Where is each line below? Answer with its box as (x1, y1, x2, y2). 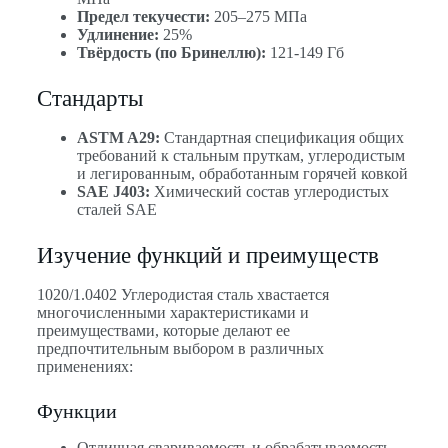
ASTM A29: (76, 128, 160, 146)
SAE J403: (76, 182, 150, 200)
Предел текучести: (76, 7, 210, 25)
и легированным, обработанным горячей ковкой (76, 164, 408, 182)
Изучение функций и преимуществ (36, 242, 379, 268)
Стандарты (36, 85, 143, 111)
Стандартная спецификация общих (159, 128, 404, 146)
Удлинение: (76, 25, 159, 43)
